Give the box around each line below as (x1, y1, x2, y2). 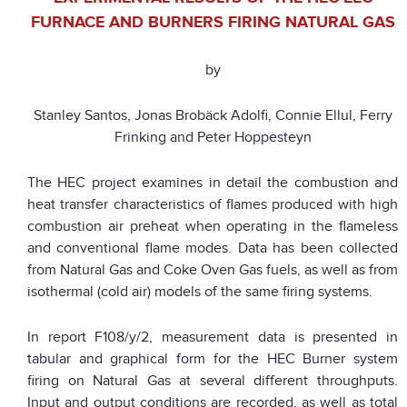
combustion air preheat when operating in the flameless (27, 217, 398, 236)
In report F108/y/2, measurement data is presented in (27, 328, 398, 347)
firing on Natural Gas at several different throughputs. (27, 372, 398, 391)
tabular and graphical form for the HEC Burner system (27, 350, 398, 369)
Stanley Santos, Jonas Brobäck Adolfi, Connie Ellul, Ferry (33, 106, 392, 125)
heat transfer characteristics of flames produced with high (27, 195, 398, 214)
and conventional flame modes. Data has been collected (27, 239, 398, 258)
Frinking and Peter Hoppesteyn (114, 128, 312, 147)
